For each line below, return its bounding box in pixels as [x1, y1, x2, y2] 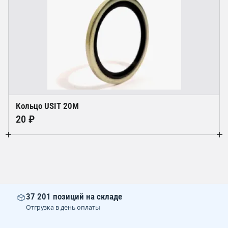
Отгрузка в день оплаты [26, 203, 100, 212]
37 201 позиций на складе [26, 191, 122, 202]
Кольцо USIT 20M [16, 101, 79, 111]
